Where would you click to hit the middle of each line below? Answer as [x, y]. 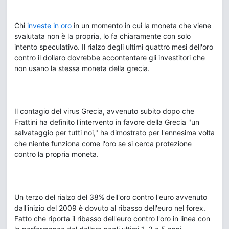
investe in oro [49, 25]
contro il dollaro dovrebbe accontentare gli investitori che [110, 58]
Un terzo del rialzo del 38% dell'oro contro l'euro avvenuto [111, 197]
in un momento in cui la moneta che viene [141, 25]
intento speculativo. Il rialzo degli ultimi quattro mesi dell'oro [114, 47]
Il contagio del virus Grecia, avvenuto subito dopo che [104, 111]
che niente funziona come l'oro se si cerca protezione [103, 143]
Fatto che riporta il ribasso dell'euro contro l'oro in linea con [112, 219]
